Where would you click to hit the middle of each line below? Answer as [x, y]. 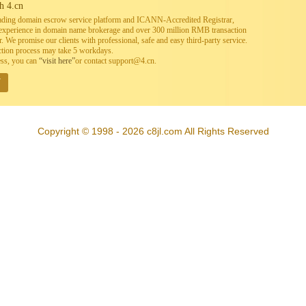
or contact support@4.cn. [116, 61]
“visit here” [57, 61]
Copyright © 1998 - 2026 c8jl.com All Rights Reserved [153, 131]
